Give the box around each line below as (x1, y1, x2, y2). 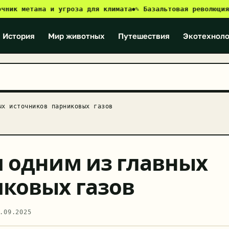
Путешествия (118, 31, 170, 40)
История (2, 31, 35, 40)
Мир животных (48, 31, 105, 40)
